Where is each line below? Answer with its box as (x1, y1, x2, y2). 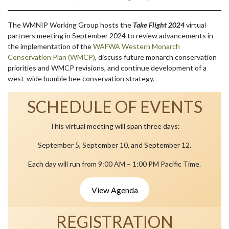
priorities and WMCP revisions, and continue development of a (8, 63, 207, 73)
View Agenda (91, 185, 138, 195)
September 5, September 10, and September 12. (38, 141, 191, 150)
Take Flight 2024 (133, 20, 185, 30)
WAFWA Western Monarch (93, 42, 180, 51)
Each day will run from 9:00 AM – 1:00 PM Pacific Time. (28, 159, 201, 169)
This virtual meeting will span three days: (49, 122, 180, 131)
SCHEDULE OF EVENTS (27, 97, 202, 117)
